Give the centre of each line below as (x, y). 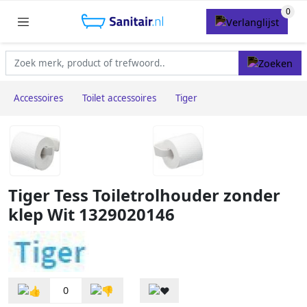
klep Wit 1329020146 (91, 215)
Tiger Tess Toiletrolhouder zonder (144, 196)
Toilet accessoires (119, 98)
